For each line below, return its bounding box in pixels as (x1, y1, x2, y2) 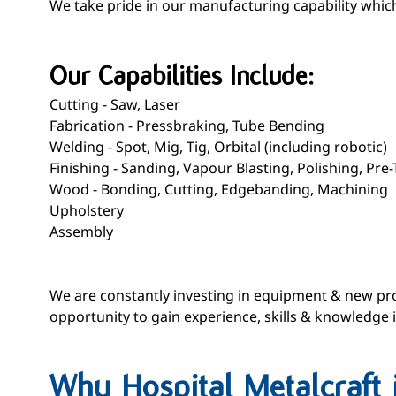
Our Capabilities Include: (49, 60, 314, 92)
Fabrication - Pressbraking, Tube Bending (49, 116, 324, 135)
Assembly (49, 222, 113, 241)
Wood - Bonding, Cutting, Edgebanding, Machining (49, 179, 388, 199)
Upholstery (49, 201, 124, 220)
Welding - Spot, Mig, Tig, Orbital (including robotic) (49, 137, 387, 156)
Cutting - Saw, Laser (49, 95, 180, 114)
